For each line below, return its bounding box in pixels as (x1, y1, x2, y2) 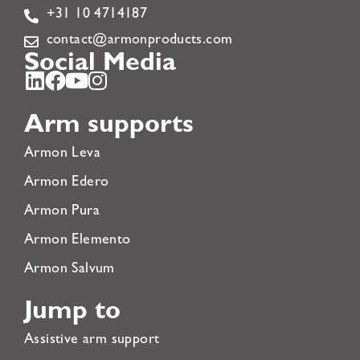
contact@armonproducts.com (46, 34, 233, 49)
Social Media (24, 52, 176, 79)
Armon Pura (24, 205, 100, 220)
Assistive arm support (24, 333, 160, 349)
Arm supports (24, 114, 194, 141)
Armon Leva (24, 147, 100, 162)
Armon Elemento (24, 234, 131, 249)
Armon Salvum (24, 263, 115, 278)
